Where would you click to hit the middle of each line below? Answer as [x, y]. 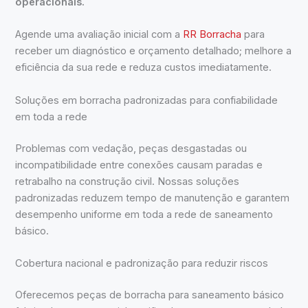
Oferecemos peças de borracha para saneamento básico [150, 295]
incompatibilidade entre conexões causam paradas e [139, 165]
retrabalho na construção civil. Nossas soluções [128, 181]
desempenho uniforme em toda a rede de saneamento [144, 214]
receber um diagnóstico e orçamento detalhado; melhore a [154, 51]
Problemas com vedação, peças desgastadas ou [131, 148]
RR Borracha [212, 35]
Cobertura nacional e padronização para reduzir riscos [142, 263]
